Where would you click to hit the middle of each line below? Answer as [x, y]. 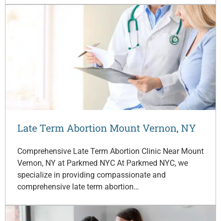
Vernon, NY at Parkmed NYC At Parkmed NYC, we [103, 163]
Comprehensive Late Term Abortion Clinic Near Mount [110, 151]
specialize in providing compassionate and [92, 175]
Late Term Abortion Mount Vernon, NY [107, 128]
